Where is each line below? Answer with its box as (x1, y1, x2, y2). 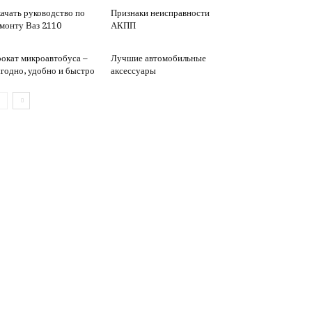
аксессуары (110, 65, 156, 76)
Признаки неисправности (110, 8, 210, 18)
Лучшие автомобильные (110, 53, 206, 63)
